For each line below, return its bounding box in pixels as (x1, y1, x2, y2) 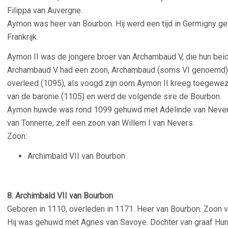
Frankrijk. (7, 32, 38, 42)
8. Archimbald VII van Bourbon (7, 191, 113, 201)
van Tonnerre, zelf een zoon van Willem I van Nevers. (7, 118, 194, 128)
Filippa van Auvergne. (7, 6, 82, 15)
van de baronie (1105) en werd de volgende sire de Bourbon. (7, 92, 221, 101)
